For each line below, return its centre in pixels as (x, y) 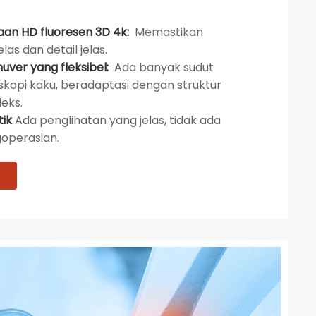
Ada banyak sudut (164, 67)
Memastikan (167, 32)
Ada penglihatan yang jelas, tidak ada (117, 120)
